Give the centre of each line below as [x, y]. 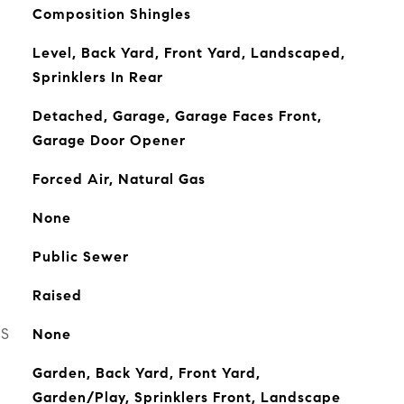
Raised [57, 295]
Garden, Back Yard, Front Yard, [146, 373]
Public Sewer [80, 257]
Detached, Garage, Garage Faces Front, [177, 116]
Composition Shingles [111, 14]
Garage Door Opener [109, 140]
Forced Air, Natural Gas [119, 179]
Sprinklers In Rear [97, 77]
